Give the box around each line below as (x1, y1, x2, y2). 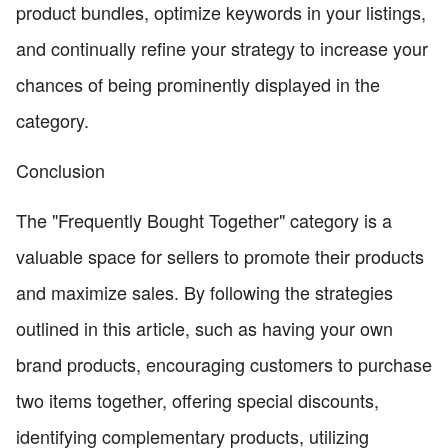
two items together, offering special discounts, (16, 387, 379, 414)
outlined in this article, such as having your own (16, 315, 393, 342)
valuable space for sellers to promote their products (16, 243, 424, 270)
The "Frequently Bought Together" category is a (16, 207, 392, 234)
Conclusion (16, 157, 105, 184)
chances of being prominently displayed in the (16, 71, 380, 98)
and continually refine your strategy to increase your (16, 35, 428, 62)
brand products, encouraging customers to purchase (16, 351, 432, 378)
